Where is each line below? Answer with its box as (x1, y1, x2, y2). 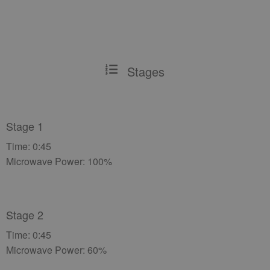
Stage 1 (6, 118, 43, 134)
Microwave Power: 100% (6, 154, 112, 168)
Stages (127, 63, 165, 80)
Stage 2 (6, 207, 43, 222)
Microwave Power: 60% (6, 243, 107, 257)
